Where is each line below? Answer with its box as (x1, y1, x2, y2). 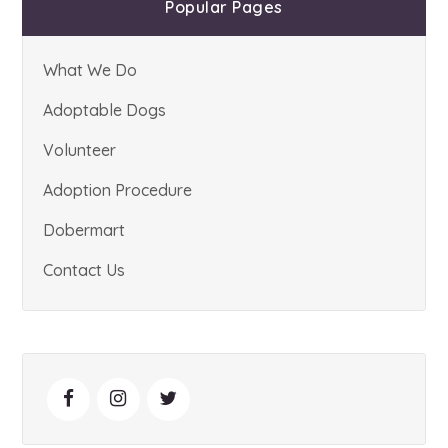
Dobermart (43, 220, 126, 240)
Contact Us (43, 260, 126, 280)
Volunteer (43, 140, 117, 160)
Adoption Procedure (43, 180, 193, 200)
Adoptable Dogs (43, 100, 167, 120)
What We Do (43, 60, 138, 80)
